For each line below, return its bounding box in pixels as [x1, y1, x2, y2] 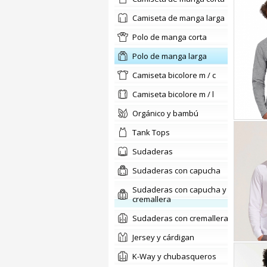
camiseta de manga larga [137, 13, 225, 23]
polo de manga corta [137, 32, 207, 42]
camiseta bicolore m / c [137, 70, 216, 80]
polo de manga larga [137, 51, 207, 61]
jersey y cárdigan [134, 232, 194, 243]
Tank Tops [136, 127, 170, 138]
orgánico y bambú [138, 108, 198, 119]
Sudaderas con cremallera [137, 213, 228, 223]
